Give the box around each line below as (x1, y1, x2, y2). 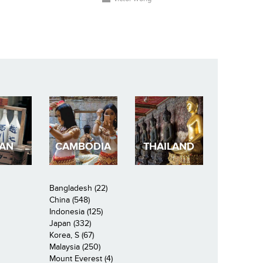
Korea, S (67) (49, 230, 94, 240)
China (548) (49, 194, 90, 205)
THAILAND (143, 140, 195, 153)
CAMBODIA (55, 140, 112, 153)
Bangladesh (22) (49, 183, 107, 193)
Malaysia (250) (49, 241, 100, 252)
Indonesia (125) (49, 206, 103, 217)
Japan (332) (49, 218, 91, 228)
